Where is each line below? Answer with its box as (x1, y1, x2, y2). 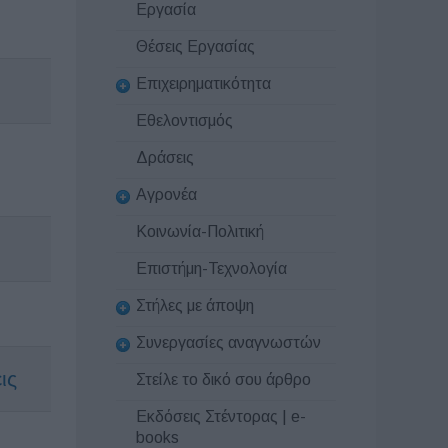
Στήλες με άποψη (136, 296, 254, 314)
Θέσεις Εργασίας (136, 38, 255, 56)
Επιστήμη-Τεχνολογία (136, 260, 287, 278)
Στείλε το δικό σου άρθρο (136, 370, 311, 388)
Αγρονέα (136, 185, 197, 203)
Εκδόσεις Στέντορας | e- (136, 407, 306, 425)
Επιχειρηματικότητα (136, 74, 271, 92)
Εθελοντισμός (136, 112, 233, 129)
